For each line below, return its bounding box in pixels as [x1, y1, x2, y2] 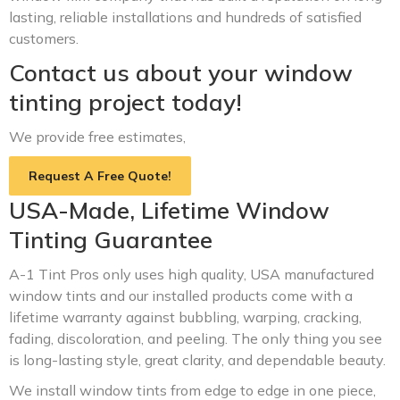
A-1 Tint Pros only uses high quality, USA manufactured [9, 265, 374, 283]
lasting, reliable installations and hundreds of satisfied [9, 8, 362, 26]
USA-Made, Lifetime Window [9, 196, 329, 225]
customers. [9, 29, 79, 47]
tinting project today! [9, 87, 242, 117]
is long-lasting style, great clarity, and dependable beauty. [9, 351, 386, 369]
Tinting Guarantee [9, 225, 212, 254]
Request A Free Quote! [29, 168, 171, 184]
